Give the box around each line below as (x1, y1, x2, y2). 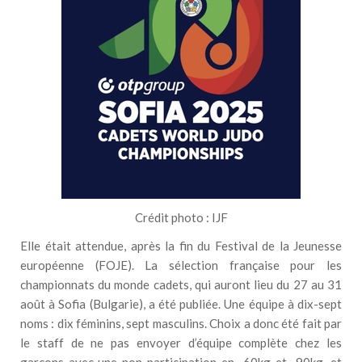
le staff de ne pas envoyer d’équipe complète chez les (20, 335, 342, 351)
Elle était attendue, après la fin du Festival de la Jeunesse (20, 238, 342, 254)
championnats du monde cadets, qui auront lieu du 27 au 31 (20, 277, 342, 293)
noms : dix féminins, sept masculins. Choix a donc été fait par (20, 316, 342, 331)
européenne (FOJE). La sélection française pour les (20, 258, 342, 273)
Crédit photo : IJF (134, 210, 228, 225)
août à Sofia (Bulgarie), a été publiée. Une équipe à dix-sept (20, 297, 342, 312)
